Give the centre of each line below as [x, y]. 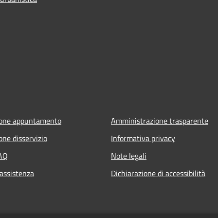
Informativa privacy [143, 138]
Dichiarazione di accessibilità [158, 173]
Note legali [129, 155]
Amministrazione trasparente [160, 120]
